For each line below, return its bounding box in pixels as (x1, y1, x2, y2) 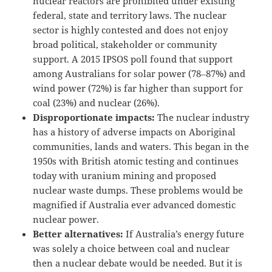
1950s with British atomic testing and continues (33, 155, 239, 168)
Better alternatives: (33, 228, 124, 240)
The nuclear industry (155, 111, 250, 124)
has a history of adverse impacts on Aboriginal (33, 126, 236, 138)
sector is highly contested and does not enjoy (33, 24, 228, 36)
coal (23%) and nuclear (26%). (33, 97, 160, 109)
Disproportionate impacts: (33, 111, 155, 124)
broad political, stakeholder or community (33, 38, 217, 51)
